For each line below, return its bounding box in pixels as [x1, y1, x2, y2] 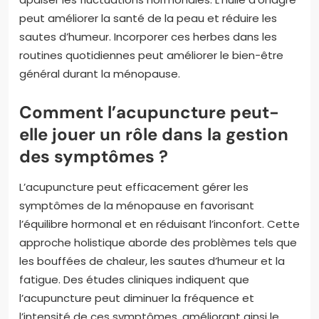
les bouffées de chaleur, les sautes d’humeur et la [19, 253, 285, 268]
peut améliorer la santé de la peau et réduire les [19, 10, 277, 26]
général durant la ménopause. [19, 66, 180, 81]
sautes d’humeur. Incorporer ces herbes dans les [19, 28, 277, 44]
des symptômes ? [19, 145, 168, 167]
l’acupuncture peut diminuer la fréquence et [19, 290, 254, 305]
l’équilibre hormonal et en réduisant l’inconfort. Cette [19, 216, 300, 231]
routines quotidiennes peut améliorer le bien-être [19, 47, 283, 63]
